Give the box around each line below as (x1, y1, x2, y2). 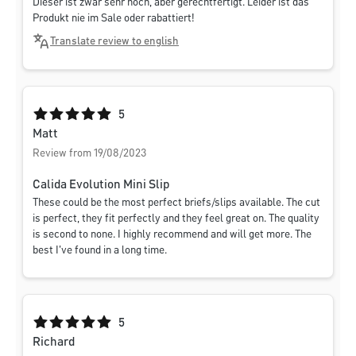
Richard (33, 336, 75, 350)
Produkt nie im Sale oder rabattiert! (33, 13, 195, 25)
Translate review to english (50, 36, 179, 48)
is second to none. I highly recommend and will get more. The (33, 229, 311, 241)
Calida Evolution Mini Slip (33, 179, 169, 192)
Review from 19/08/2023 (33, 148, 146, 160)
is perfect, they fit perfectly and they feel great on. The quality (33, 213, 319, 225)
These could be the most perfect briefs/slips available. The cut (33, 197, 320, 209)
